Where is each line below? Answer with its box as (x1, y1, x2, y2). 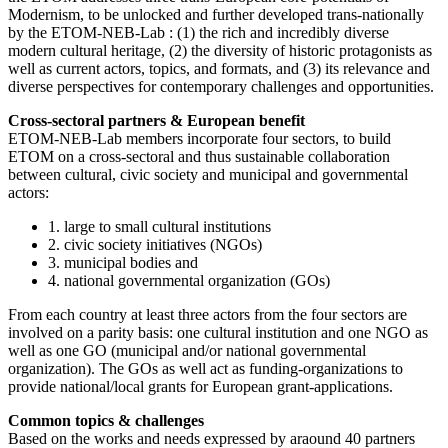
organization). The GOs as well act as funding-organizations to (8, 360, 403, 378)
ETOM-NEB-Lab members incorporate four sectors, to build (8, 130, 391, 148)
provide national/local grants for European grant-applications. (8, 378, 397, 396)
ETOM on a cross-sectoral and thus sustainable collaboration (8, 148, 390, 166)
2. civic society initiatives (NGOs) (48, 236, 266, 254)
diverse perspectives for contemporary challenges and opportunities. (8, 78, 438, 96)
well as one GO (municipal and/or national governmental (8, 342, 366, 360)
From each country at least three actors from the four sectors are (8, 306, 407, 324)
